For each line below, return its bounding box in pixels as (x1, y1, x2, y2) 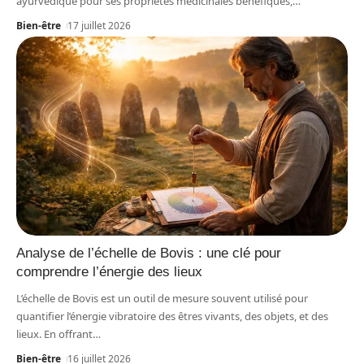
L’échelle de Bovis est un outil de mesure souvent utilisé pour (16, 290, 308, 305)
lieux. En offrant (16, 326, 93, 341)
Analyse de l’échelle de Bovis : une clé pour (16, 245, 281, 261)
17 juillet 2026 (67, 19, 132, 33)
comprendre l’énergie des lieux (16, 263, 202, 279)
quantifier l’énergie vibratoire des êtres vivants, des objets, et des (16, 308, 328, 323)
